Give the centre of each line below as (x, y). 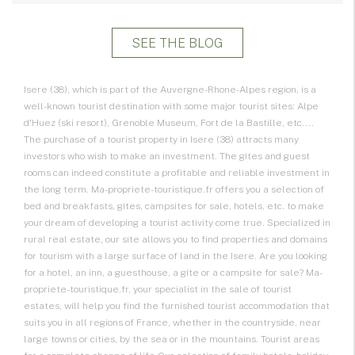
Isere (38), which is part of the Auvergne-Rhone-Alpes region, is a (170, 90)
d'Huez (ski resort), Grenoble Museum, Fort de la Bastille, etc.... (169, 123)
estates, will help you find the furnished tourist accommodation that (177, 306)
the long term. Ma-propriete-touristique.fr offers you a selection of (174, 190)
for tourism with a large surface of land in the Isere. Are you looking (176, 256)
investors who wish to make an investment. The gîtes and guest (167, 157)
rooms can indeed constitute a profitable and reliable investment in (177, 173)
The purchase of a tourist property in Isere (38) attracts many (161, 140)
